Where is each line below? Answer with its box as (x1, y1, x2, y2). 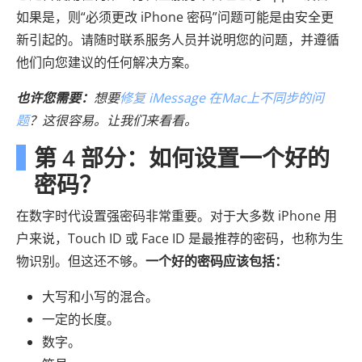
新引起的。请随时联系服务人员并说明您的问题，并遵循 (16, 30, 339, 48)
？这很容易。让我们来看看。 (29, 111, 197, 129)
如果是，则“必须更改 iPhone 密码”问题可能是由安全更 (16, 7, 334, 26)
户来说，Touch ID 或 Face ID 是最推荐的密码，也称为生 (16, 229, 343, 247)
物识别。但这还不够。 (16, 251, 145, 270)
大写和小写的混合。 (42, 287, 158, 305)
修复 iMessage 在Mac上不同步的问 (120, 88, 324, 107)
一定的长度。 (42, 309, 120, 328)
